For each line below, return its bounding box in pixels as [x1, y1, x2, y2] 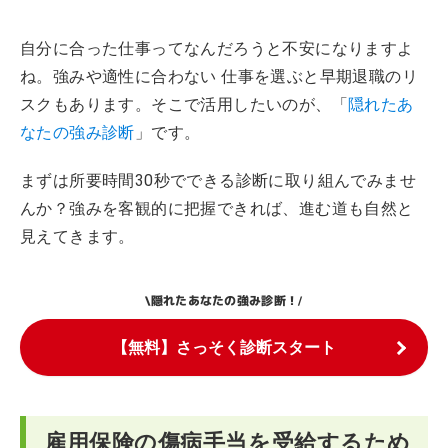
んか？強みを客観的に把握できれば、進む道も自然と [20, 199, 414, 218]
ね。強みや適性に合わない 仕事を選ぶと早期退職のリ [20, 67, 418, 86]
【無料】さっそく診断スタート [112, 338, 336, 357]
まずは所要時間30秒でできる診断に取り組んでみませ [20, 171, 416, 190]
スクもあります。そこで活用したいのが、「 [20, 95, 348, 114]
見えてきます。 [20, 227, 135, 246]
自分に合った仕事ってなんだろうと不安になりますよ [20, 39, 414, 58]
